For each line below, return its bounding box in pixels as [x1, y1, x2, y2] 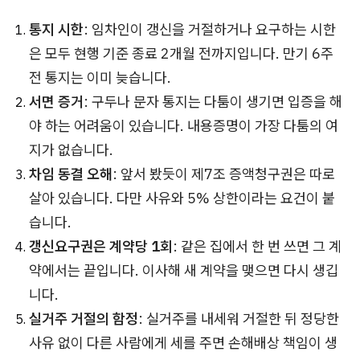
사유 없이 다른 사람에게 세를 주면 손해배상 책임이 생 [29, 333, 337, 353]
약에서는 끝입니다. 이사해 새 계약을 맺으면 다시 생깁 [29, 261, 338, 280]
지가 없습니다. [29, 141, 113, 160]
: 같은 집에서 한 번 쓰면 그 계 [173, 237, 342, 256]
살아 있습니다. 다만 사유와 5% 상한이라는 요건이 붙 [29, 189, 335, 208]
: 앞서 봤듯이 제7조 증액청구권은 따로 [112, 165, 335, 184]
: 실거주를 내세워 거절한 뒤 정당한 [138, 309, 339, 329]
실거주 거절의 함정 [29, 309, 138, 329]
